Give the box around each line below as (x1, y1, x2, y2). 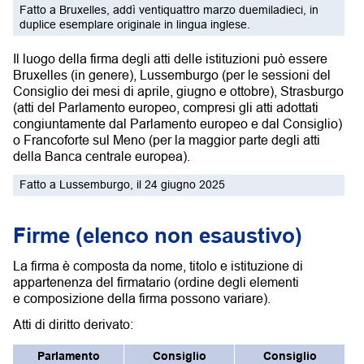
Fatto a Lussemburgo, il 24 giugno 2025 (19, 177, 225, 191)
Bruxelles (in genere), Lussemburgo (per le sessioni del (13, 67, 331, 83)
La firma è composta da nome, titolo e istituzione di (13, 258, 303, 273)
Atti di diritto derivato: (13, 317, 133, 332)
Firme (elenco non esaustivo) (13, 223, 302, 249)
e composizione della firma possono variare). (13, 290, 271, 305)
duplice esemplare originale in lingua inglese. (19, 17, 250, 31)
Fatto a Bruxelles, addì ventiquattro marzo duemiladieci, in (19, 2, 318, 16)
